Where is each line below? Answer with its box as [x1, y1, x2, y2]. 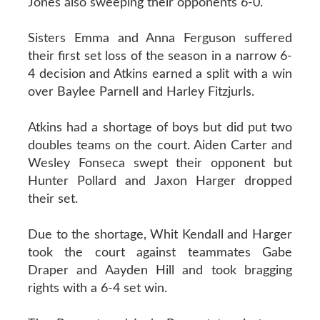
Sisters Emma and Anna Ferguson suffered [27, 31, 293, 45]
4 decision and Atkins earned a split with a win [27, 67, 293, 81]
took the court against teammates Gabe [27, 246, 293, 259]
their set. [27, 192, 78, 206]
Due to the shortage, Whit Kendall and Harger [27, 228, 293, 241]
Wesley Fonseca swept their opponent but [27, 156, 293, 170]
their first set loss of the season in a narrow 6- [27, 49, 293, 63]
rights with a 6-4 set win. [27, 281, 167, 295]
